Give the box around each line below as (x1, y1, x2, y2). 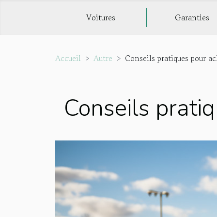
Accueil (55, 52, 81, 64)
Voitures (86, 12, 115, 23)
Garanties (175, 12, 210, 23)
